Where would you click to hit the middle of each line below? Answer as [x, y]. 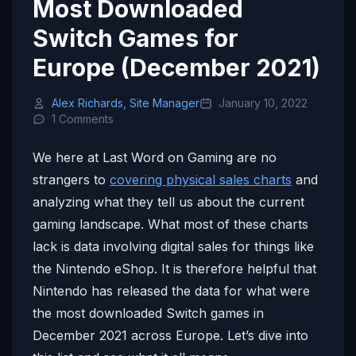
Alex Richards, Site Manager [126, 103]
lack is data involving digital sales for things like [173, 246]
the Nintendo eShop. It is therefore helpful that [174, 268]
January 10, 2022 [263, 103]
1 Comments [83, 118]
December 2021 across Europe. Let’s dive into [170, 335]
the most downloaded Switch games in [148, 313]
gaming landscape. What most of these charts [170, 224]
